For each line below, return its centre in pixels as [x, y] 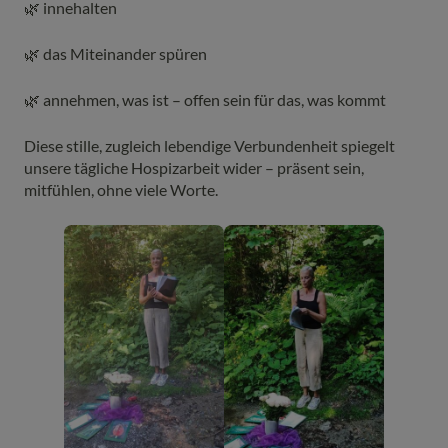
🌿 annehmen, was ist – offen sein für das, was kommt [205, 99]
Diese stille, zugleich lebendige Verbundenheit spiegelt [209, 145]
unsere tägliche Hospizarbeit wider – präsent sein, [194, 167]
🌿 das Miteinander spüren [115, 53]
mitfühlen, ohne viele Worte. [121, 189]
